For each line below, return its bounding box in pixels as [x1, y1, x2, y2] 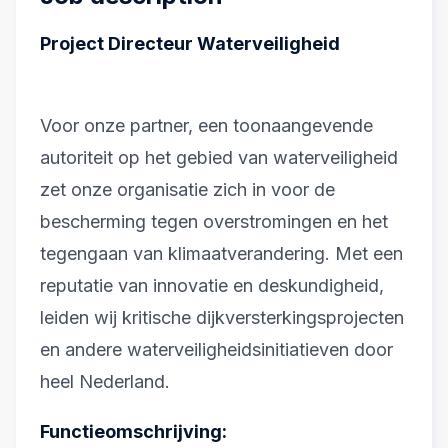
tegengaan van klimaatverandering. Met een [40, 243, 403, 265]
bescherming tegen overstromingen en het [40, 211, 388, 233]
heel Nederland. [40, 371, 170, 393]
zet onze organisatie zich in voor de [40, 179, 335, 201]
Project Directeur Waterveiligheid [40, 33, 340, 55]
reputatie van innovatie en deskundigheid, [40, 275, 384, 297]
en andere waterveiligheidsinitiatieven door [40, 339, 393, 361]
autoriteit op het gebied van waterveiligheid [40, 147, 398, 169]
